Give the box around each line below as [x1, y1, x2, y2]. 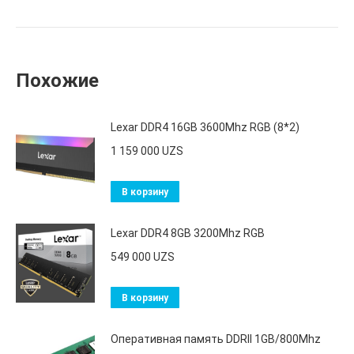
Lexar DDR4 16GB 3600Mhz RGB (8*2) [111, 121, 299, 134]
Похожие [16, 70, 99, 92]
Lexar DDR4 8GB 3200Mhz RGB [111, 227, 265, 239]
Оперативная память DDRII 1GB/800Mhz [111, 333, 321, 345]
